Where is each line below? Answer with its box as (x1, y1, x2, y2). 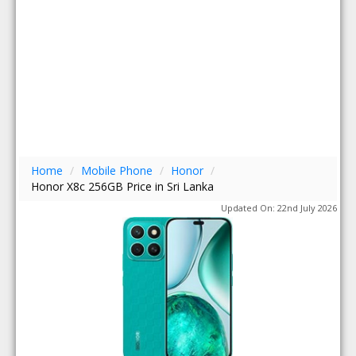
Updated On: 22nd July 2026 (220, 202, 337, 214)
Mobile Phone (81, 163, 153, 178)
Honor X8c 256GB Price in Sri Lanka (31, 179, 215, 194)
